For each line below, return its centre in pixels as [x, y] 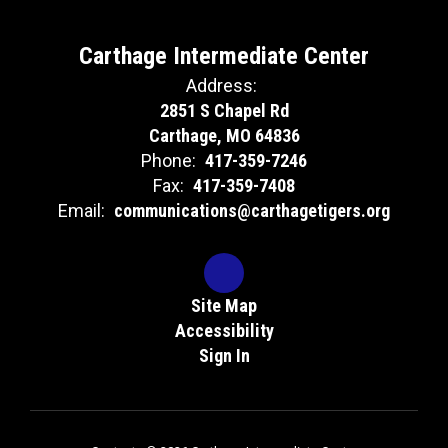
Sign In [224, 355]
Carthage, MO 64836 [224, 135]
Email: [81, 210]
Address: [221, 85]
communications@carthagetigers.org [252, 210]
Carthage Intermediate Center [224, 56]
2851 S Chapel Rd [224, 110]
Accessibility [224, 330]
